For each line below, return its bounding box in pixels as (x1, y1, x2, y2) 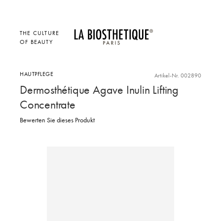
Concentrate (20, 97, 75, 111)
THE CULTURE (20, 29, 60, 37)
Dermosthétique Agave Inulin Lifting (20, 82, 179, 97)
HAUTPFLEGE (20, 70, 53, 77)
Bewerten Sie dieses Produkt (20, 115, 95, 124)
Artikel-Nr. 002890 (154, 71, 201, 79)
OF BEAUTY (20, 38, 53, 45)
